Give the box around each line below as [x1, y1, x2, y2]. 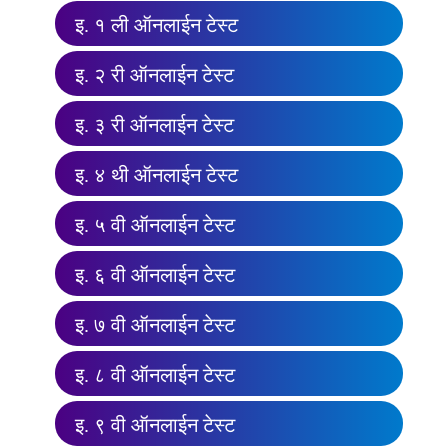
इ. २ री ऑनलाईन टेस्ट [75, 63, 234, 86]
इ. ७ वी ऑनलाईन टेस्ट [75, 313, 235, 336]
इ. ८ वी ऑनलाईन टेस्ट [75, 363, 235, 386]
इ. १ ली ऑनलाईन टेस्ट [75, 13, 238, 36]
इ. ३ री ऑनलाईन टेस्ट [75, 113, 234, 136]
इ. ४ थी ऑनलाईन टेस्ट [75, 163, 238, 186]
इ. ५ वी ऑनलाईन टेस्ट [75, 213, 235, 236]
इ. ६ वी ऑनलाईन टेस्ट [75, 263, 235, 286]
